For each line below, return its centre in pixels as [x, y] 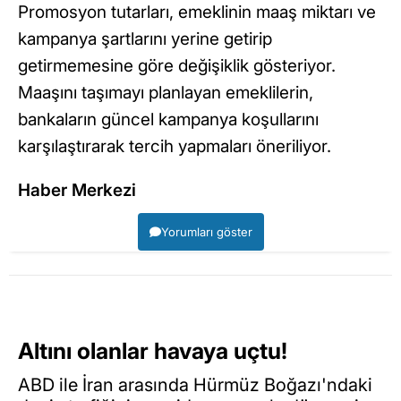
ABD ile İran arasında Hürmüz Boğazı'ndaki [195, 385]
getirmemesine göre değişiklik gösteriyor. [177, 65]
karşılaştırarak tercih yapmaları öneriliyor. [175, 146]
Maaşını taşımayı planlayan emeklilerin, [166, 92]
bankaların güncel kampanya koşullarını [168, 119]
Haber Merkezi [77, 190]
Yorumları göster [206, 231]
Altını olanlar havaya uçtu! [153, 350]
